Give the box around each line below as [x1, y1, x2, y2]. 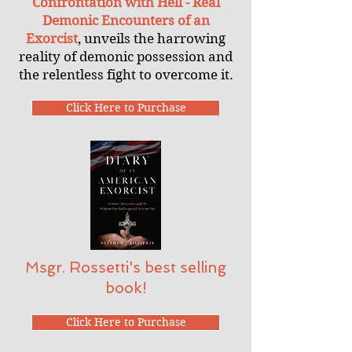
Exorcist [26, 31, 78, 46]
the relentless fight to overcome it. [18, 67, 233, 82]
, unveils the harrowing [78, 31, 225, 46]
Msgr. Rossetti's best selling [25, 258, 226, 277]
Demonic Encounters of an [42, 13, 210, 28]
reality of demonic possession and [19, 49, 233, 64]
